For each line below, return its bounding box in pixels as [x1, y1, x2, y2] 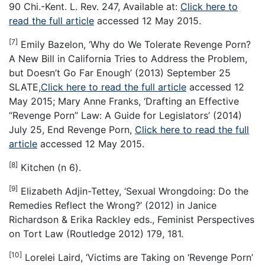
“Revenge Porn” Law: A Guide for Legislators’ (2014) [9, 109, 242, 121]
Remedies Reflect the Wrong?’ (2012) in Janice [9, 199, 216, 211]
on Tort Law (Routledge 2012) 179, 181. [9, 227, 183, 240]
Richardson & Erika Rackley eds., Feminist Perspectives [9, 213, 254, 225]
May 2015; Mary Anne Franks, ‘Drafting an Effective [9, 95, 239, 107]
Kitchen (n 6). [18, 161, 81, 173]
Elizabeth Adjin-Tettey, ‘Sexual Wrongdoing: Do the [18, 185, 248, 197]
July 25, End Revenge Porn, [9, 123, 135, 135]
